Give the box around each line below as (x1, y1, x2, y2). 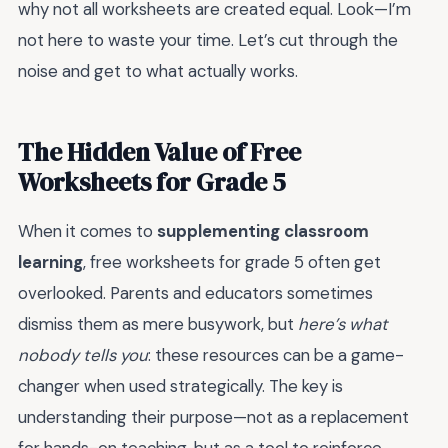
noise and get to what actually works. (18, 60, 298, 83)
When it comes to (18, 220, 157, 243)
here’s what (298, 313, 388, 336)
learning (18, 251, 83, 274)
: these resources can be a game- (148, 344, 404, 367)
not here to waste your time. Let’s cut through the (18, 29, 398, 52)
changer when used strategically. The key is (18, 375, 343, 398)
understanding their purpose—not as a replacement (18, 406, 409, 429)
